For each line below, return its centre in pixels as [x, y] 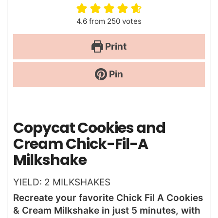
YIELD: [29, 182]
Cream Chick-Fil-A [81, 144]
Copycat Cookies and [89, 128]
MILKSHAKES [82, 182]
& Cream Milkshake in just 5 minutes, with [107, 211]
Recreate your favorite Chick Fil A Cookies [108, 198]
